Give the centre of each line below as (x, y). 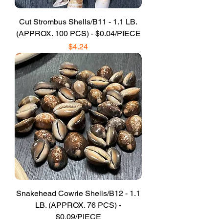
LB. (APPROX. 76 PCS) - (78, 205)
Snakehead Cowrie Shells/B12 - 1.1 (78, 193)
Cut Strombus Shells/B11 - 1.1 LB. (78, 22)
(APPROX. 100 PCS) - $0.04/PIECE (78, 33)
